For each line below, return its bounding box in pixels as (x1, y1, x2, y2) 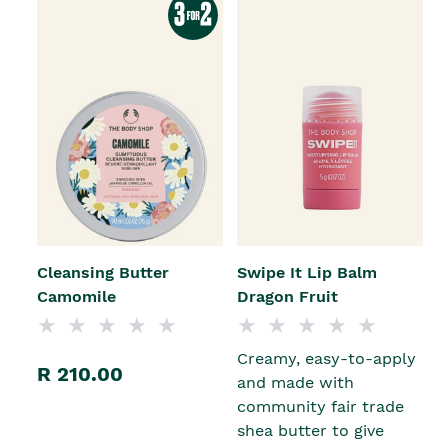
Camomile (37, 287, 116, 307)
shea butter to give (237, 421, 384, 441)
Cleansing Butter (37, 263, 169, 283)
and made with (237, 373, 354, 393)
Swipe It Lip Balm (237, 263, 377, 283)
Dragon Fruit (237, 287, 338, 307)
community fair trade (237, 397, 404, 417)
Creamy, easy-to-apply (237, 349, 416, 369)
